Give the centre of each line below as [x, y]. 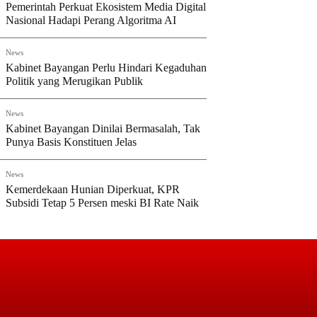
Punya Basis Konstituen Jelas [71, 142]
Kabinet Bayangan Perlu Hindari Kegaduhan [106, 68]
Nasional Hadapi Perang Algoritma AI [91, 20]
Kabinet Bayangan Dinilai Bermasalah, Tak [103, 128]
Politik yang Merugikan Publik [74, 81]
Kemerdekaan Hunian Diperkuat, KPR [93, 189]
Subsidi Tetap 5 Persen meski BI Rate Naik [102, 203]
